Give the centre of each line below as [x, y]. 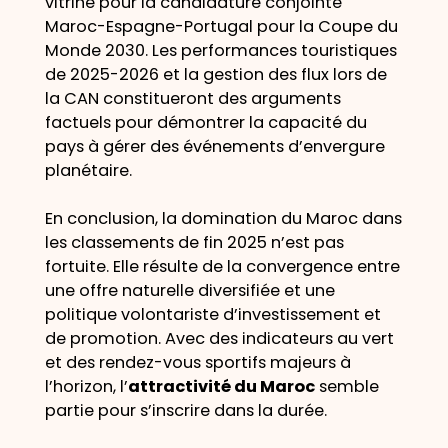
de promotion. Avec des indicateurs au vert [219, 339]
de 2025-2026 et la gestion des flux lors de [215, 74]
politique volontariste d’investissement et [212, 315]
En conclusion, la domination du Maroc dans [223, 219]
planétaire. [88, 170]
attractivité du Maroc [221, 387]
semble [346, 387]
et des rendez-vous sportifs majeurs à [197, 363]
